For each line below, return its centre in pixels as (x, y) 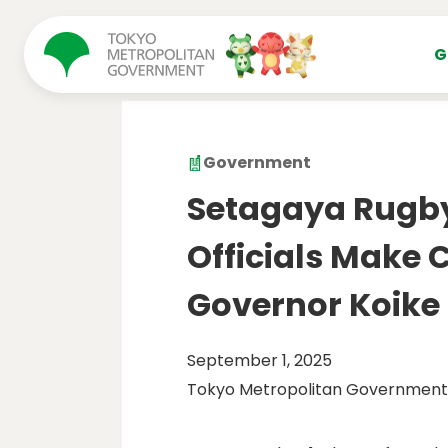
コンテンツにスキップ (107, 19)
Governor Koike (313, 304)
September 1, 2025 (259, 360)
